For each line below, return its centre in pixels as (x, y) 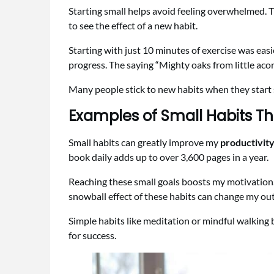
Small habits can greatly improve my (144, 143)
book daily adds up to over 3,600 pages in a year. (168, 157)
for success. (92, 235)
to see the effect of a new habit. (133, 26)
